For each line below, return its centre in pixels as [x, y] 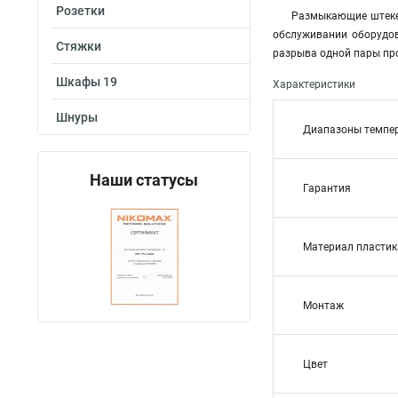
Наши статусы [144, 180]
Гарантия [327, 188]
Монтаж [323, 306]
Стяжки [79, 46]
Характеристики [314, 84]
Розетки [80, 11]
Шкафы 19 [87, 82]
